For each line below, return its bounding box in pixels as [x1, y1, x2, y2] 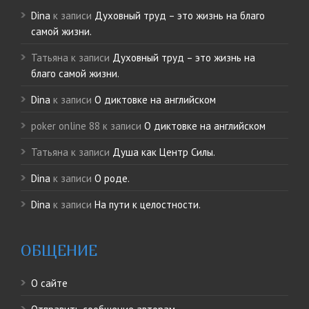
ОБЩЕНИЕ [21, 241, 97, 260]
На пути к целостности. [94, 198, 201, 212]
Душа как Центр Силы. [112, 146, 215, 159]
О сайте [31, 277, 68, 290]
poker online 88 [31, 119, 100, 133]
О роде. [94, 172, 130, 186]
